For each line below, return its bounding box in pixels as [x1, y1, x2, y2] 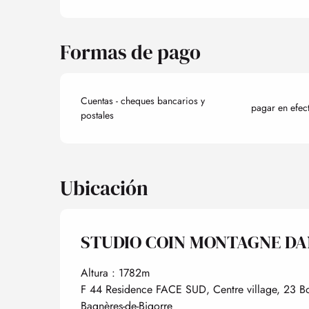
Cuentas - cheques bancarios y [81, 93, 206, 108]
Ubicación [60, 174, 148, 202]
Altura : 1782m [81, 264, 150, 281]
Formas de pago [60, 38, 201, 66]
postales [81, 108, 114, 122]
